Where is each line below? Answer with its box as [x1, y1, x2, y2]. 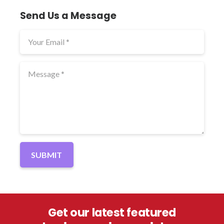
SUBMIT [31, 150, 62, 160]
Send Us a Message [20, 9, 116, 23]
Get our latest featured [48, 204, 176, 220]
